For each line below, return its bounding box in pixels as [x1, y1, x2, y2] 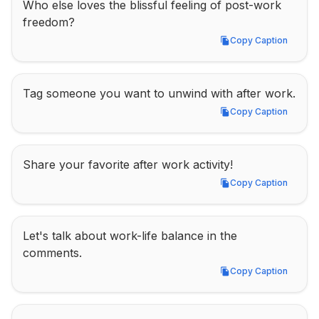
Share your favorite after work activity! [23, 157, 233, 172]
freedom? [23, 15, 75, 29]
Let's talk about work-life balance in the [23, 229, 237, 243]
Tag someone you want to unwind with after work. [23, 86, 296, 100]
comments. [23, 246, 82, 260]
